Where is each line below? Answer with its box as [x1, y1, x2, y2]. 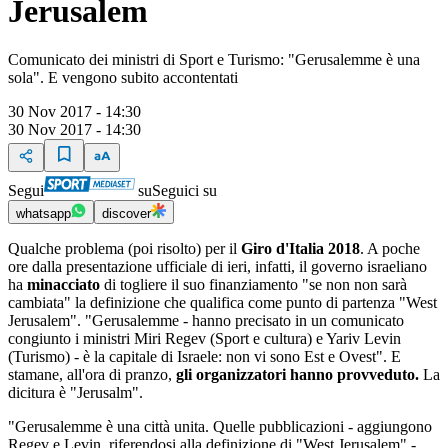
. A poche [360, 240, 420, 258]
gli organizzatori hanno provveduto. [172, 366, 419, 384]
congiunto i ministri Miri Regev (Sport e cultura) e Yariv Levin [8, 330, 401, 348]
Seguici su [152, 182, 217, 200]
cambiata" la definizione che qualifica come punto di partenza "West [8, 294, 437, 312]
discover [102, 206, 151, 222]
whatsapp [16, 206, 71, 222]
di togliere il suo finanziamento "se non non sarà [104, 276, 407, 294]
